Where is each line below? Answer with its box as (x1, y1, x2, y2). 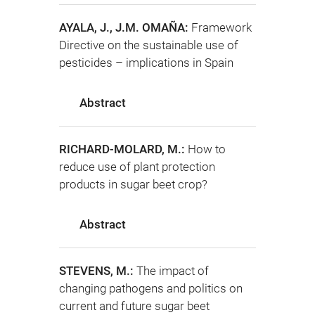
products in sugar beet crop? (59, 176, 207, 191)
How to (188, 141, 226, 156)
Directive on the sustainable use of (59, 37, 238, 52)
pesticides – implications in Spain (59, 55, 233, 70)
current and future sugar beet (59, 299, 210, 314)
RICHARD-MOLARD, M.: (59, 141, 188, 156)
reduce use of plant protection (59, 159, 215, 174)
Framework (191, 20, 252, 34)
